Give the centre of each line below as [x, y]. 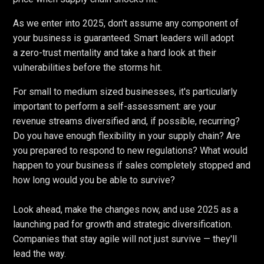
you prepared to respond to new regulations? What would [131, 151]
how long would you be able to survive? [94, 180]
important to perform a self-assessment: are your [115, 107]
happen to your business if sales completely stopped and [132, 166]
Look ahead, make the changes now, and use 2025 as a [126, 210]
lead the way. [40, 254]
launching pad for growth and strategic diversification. [123, 225]
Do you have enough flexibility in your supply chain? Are [127, 136]
